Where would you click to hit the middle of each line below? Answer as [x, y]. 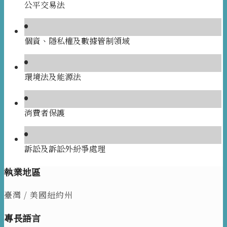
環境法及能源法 [53, 77]
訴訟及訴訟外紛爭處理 [65, 148]
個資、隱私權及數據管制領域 [77, 41]
